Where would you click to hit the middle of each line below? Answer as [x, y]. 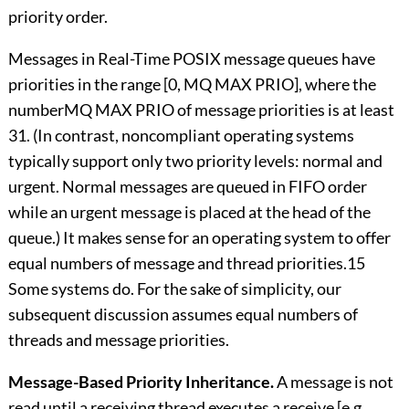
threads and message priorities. [118, 340]
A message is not [333, 382]
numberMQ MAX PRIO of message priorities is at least [201, 110]
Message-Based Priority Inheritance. [141, 382]
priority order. [58, 17]
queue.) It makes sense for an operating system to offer [199, 238]
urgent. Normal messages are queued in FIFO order [187, 187]
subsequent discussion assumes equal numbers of [183, 315]
